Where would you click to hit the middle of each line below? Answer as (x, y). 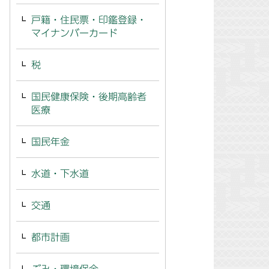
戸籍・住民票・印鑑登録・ (89, 20)
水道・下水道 (60, 174)
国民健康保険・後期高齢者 (89, 97)
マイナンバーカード (74, 33)
